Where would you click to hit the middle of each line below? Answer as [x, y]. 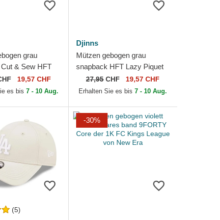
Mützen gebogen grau [111, 55]
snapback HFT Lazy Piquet [120, 67]
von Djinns [93, 78]
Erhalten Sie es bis [107, 91]
